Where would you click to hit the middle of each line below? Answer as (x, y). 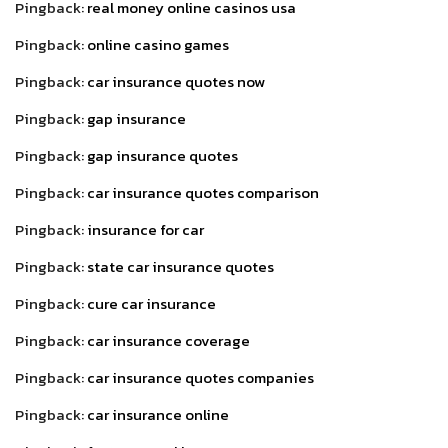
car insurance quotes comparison (203, 192)
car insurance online (158, 414)
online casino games (158, 44)
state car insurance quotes (180, 266)
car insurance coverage (168, 340)
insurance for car (145, 229)
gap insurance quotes (162, 155)
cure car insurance (151, 303)
